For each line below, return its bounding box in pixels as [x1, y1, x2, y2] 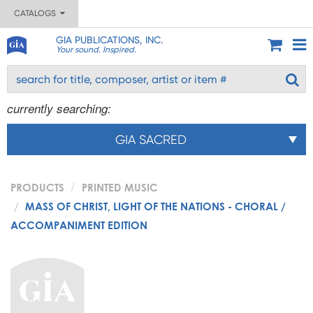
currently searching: [7, 100, 111, 117]
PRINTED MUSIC [82, 181, 158, 194]
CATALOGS [13, 8, 60, 18]
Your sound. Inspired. [55, 45, 136, 54]
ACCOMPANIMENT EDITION [10, 219, 147, 231]
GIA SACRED [115, 132, 187, 147]
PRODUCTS [10, 181, 64, 194]
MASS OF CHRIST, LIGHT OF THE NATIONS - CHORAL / [25, 200, 286, 212]
